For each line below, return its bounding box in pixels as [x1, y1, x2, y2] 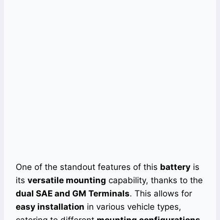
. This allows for [130, 189, 192, 199]
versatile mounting [27, 175, 106, 186]
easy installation [16, 202, 84, 212]
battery [160, 162, 191, 172]
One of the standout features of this [16, 162, 160, 172]
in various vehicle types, [84, 202, 181, 212]
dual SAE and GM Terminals [16, 189, 130, 199]
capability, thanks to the [106, 175, 203, 186]
